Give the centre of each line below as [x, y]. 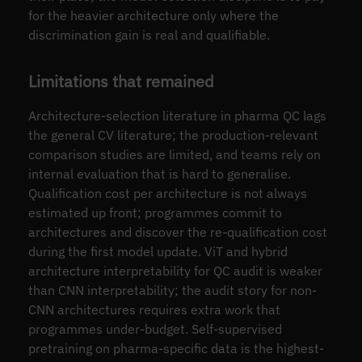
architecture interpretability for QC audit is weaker [175, 271]
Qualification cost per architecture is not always [167, 194]
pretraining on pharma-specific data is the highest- [176, 349]
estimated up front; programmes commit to [155, 213]
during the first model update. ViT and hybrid [158, 252]
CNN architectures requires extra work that [154, 310]
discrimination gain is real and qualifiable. [149, 34]
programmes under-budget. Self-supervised [155, 329]
